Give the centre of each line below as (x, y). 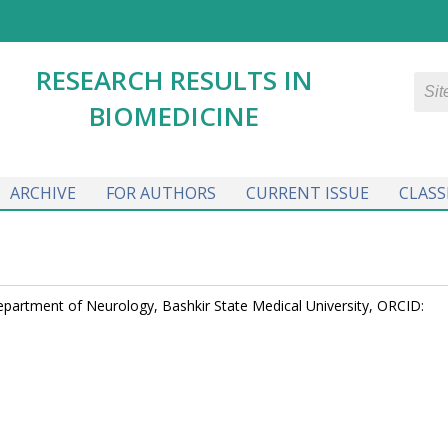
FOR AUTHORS (160, 193)
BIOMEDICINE (174, 116)
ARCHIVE (42, 193)
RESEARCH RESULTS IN (174, 80)
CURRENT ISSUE (307, 193)
